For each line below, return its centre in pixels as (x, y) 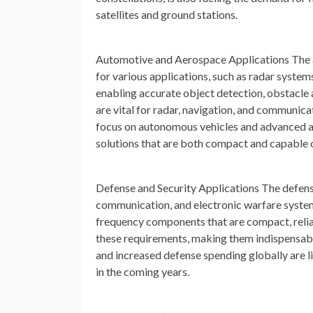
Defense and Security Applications (177, 188)
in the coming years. (143, 272)
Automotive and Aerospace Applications (192, 59)
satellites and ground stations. (167, 15)
